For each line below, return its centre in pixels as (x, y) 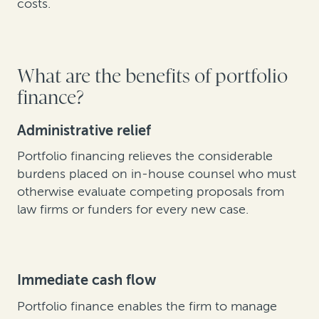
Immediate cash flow (87, 280)
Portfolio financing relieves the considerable (145, 156)
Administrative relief (84, 130)
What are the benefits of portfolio (152, 77)
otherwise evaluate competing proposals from (151, 192)
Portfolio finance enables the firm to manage (147, 306)
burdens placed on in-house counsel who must (157, 174)
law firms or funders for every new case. (133, 210)
